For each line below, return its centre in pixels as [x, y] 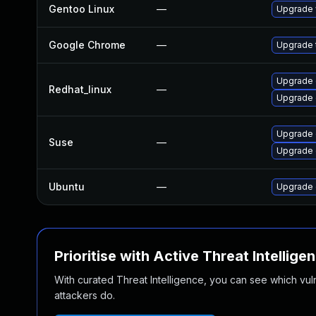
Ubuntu [67, 187]
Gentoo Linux [81, 9]
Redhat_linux [80, 89]
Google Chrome [87, 45]
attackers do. [85, 295]
